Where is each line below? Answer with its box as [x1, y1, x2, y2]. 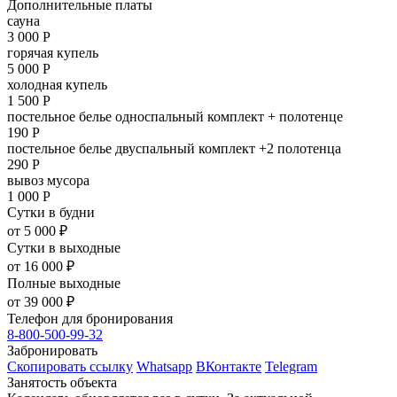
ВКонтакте [196, 359, 261, 375]
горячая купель [7, 45, 98, 61]
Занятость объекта [7, 375, 117, 391]
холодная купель [7, 77, 107, 93]
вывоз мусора [7, 173, 90, 189]
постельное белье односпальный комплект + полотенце [7, 109, 343, 125]
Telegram [265, 359, 317, 375]
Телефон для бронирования [7, 311, 173, 327]
